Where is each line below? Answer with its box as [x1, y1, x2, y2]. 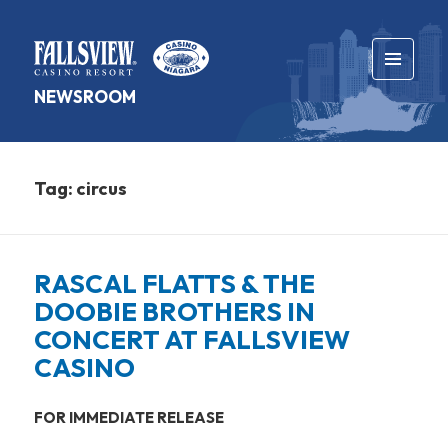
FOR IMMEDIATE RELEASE [34, 407, 225, 427]
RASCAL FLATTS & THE [34, 266, 316, 300]
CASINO [34, 350, 136, 384]
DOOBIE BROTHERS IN [34, 294, 316, 328]
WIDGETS [372, 108, 431, 124]
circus [76, 176, 128, 200]
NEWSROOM [34, 85, 137, 107]
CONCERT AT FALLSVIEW [34, 322, 351, 356]
